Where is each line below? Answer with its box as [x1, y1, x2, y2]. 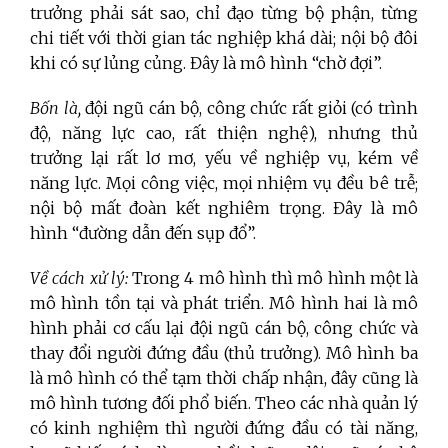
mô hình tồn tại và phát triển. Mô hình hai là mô [30, 293, 418, 314]
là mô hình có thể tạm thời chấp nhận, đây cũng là [30, 368, 418, 389]
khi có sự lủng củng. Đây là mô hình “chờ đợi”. [30, 53, 382, 74]
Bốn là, [30, 98, 86, 119]
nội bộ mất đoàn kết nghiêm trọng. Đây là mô [30, 198, 418, 219]
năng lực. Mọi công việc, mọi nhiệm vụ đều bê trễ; [30, 173, 418, 194]
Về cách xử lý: [30, 268, 128, 289]
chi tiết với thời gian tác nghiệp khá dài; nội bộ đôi [30, 28, 418, 49]
